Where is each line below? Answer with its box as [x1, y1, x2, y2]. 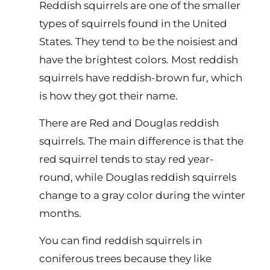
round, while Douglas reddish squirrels [39, 171, 236, 183]
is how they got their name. [39, 90, 178, 102]
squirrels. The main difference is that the [39, 135, 243, 147]
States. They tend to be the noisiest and [39, 36, 238, 48]
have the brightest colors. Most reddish [39, 54, 238, 66]
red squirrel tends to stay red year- [39, 153, 214, 165]
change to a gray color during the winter [39, 189, 245, 201]
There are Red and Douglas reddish [39, 117, 219, 129]
